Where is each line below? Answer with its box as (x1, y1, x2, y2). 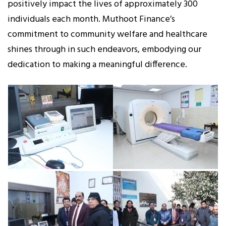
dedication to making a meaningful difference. (8, 58, 187, 73)
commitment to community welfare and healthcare (8, 27, 207, 42)
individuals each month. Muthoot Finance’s (8, 12, 175, 27)
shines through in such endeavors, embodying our (8, 42, 201, 58)
